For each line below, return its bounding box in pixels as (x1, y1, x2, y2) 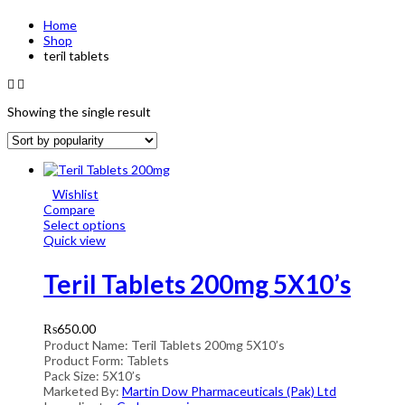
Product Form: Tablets (43, 352, 169, 368)
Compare (43, 202, 95, 218)
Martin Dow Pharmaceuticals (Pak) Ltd (122, 382, 336, 399)
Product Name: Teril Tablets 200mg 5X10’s (43, 336, 285, 353)
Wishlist (52, 186, 99, 202)
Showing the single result (7, 104, 151, 120)
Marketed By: (43, 382, 122, 399)
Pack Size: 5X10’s (43, 367, 141, 383)
